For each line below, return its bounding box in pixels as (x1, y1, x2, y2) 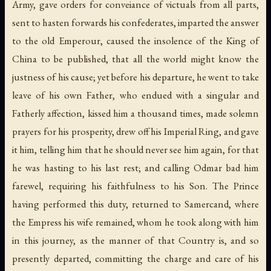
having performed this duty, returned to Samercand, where (12, 197, 259, 211)
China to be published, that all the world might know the (12, 51, 259, 65)
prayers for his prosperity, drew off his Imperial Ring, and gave (12, 124, 259, 138)
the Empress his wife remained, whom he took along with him (12, 215, 259, 229)
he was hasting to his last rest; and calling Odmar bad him (12, 160, 259, 174)
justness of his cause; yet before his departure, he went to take (12, 70, 259, 83)
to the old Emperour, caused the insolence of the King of (12, 33, 259, 47)
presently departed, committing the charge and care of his (12, 251, 259, 265)
